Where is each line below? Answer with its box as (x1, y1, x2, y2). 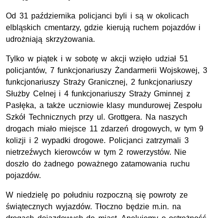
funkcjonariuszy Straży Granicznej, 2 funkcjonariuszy (6, 78, 193, 87)
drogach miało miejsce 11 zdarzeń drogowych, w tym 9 (6, 125, 204, 133)
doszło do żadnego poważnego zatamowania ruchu (6, 160, 190, 168)
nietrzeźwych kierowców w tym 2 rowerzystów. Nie (6, 148, 187, 157)
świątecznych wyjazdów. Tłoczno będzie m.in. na (6, 202, 181, 211)
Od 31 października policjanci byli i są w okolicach (6, 12, 189, 20)
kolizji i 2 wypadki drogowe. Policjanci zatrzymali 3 (6, 136, 189, 145)
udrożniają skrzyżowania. (6, 35, 95, 44)
